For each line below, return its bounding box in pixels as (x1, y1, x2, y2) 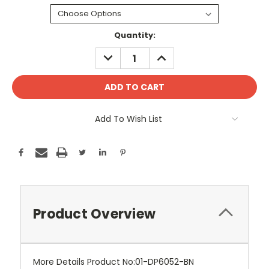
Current (12, 29, 46, 41)
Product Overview (33, 205, 156, 224)
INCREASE (152, 47, 195, 60)
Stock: (12, 41, 40, 53)
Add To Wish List (95, 113, 162, 125)
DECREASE (98, 47, 144, 60)
